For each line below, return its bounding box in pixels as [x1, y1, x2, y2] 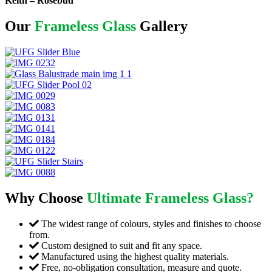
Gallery [136, 18, 188, 34]
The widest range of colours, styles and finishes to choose [39, 218, 261, 229]
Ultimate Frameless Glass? [87, 189, 254, 206]
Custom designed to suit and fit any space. [39, 240, 202, 251]
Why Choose [5, 189, 87, 206]
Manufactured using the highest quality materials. [39, 251, 229, 262]
